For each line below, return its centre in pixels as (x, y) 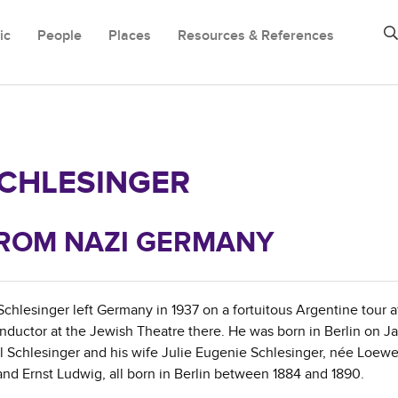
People (60, 36)
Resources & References (256, 36)
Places (130, 36)
